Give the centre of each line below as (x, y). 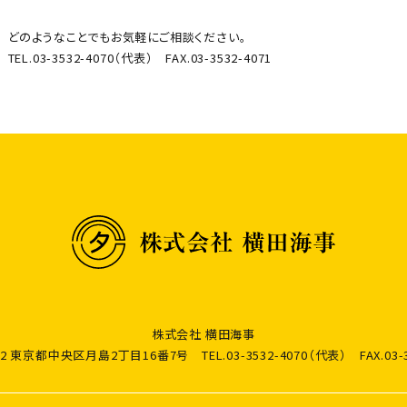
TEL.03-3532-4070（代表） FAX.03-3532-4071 (140, 58)
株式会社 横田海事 (203, 333)
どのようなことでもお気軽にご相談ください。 (127, 37)
